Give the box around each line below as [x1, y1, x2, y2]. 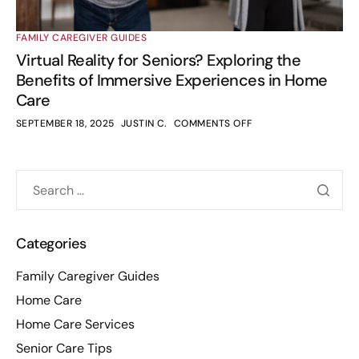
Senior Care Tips [16, 339, 112, 357]
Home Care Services [16, 315, 135, 333]
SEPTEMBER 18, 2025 [16, 117, 115, 131]
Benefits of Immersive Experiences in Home [16, 70, 328, 91]
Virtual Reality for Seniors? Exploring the [16, 50, 301, 71]
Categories [16, 234, 87, 254]
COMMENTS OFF [173, 117, 253, 131]
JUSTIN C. [120, 117, 167, 131]
